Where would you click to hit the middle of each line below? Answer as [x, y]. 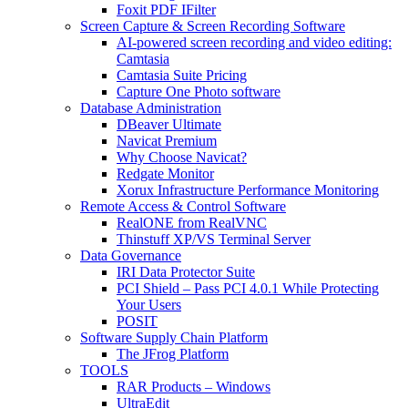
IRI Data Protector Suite [186, 271]
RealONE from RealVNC [192, 222]
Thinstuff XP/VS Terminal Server [214, 239]
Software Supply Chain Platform [174, 337]
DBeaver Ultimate [169, 124]
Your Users [149, 304]
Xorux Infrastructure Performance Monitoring [248, 189]
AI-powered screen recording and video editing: [254, 42]
